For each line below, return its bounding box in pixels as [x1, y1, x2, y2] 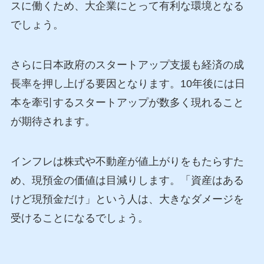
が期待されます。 [10, 115, 95, 128]
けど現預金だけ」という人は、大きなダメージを [10, 193, 244, 205]
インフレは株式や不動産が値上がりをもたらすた [10, 155, 244, 167]
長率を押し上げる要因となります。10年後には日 [10, 78, 245, 90]
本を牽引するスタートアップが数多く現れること [10, 97, 244, 109]
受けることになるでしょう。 [10, 212, 148, 224]
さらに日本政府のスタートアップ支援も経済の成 [10, 59, 244, 71]
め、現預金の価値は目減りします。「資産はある [10, 174, 244, 186]
